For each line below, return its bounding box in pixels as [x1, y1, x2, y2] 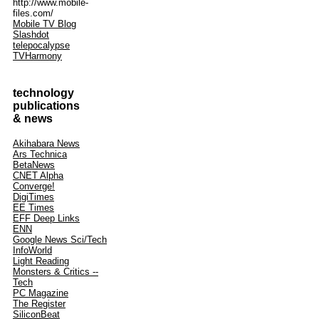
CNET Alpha [13, 170, 63, 181]
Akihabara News [13, 138, 80, 149]
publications [13, 100, 80, 112]
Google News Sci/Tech [13, 234, 107, 245]
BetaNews [13, 159, 55, 170]
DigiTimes [13, 192, 54, 202]
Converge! [13, 181, 55, 192]
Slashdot [13, 29, 49, 40]
